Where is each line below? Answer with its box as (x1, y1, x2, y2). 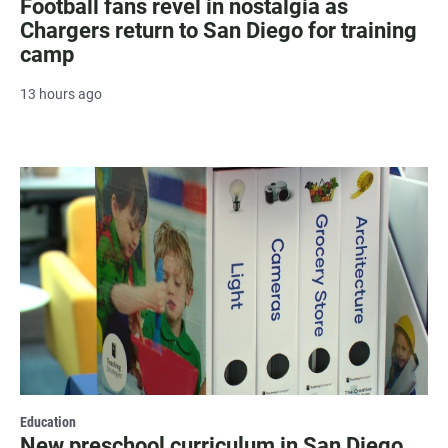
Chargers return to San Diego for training (20, 18, 417, 44)
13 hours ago (20, 86, 102, 103)
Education (20, 413, 76, 430)
